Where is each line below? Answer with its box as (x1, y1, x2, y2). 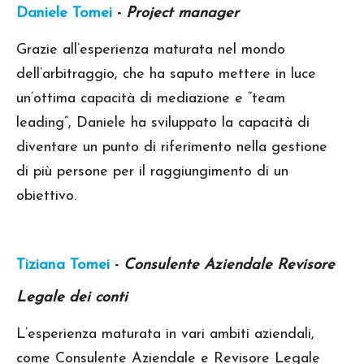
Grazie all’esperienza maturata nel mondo (16, 41, 285, 58)
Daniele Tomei (16, 5, 112, 21)
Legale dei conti (16, 289, 128, 305)
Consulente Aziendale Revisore (123, 257, 335, 273)
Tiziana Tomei (16, 257, 110, 273)
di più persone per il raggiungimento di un (16, 163, 288, 180)
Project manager (126, 5, 239, 21)
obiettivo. (16, 188, 76, 204)
